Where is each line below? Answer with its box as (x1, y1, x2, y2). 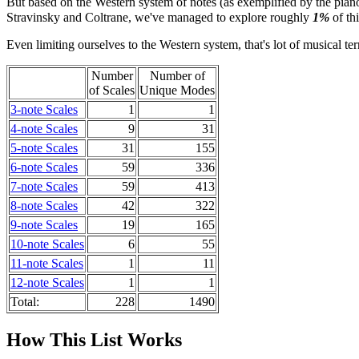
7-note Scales (10, 179, 78, 193)
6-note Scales (10, 159, 78, 174)
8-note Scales (10, 198, 78, 212)
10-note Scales (10, 236, 84, 251)
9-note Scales (10, 217, 78, 232)
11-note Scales (10, 256, 83, 270)
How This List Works (6, 329, 182, 350)
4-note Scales (10, 121, 78, 135)
